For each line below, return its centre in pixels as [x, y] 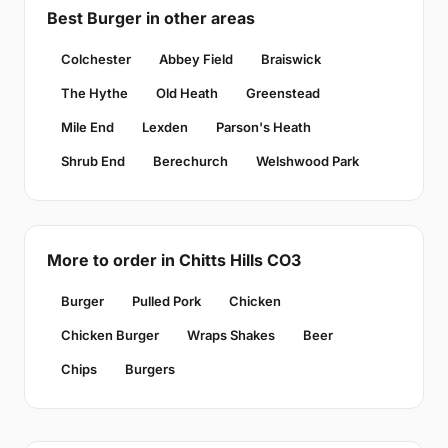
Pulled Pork [166, 301]
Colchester [96, 59]
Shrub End [93, 161]
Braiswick [291, 59]
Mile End [87, 127]
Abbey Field [196, 59]
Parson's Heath [263, 127]
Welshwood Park [307, 161]
